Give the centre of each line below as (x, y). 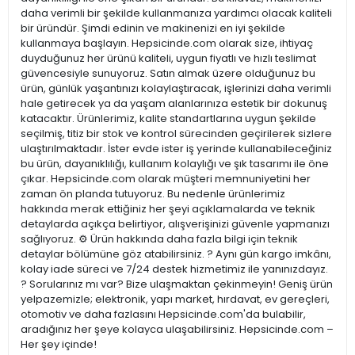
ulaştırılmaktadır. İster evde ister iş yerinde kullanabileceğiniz (176, 149)
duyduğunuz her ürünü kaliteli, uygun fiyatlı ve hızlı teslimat (168, 59)
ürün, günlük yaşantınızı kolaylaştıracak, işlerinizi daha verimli (176, 89)
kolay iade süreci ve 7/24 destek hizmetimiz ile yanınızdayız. (174, 269)
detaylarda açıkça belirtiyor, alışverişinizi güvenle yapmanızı (175, 224)
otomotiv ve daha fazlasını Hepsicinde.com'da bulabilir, (163, 315)
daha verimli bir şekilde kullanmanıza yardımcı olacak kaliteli (176, 13)
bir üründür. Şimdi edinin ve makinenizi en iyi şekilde (153, 29)
